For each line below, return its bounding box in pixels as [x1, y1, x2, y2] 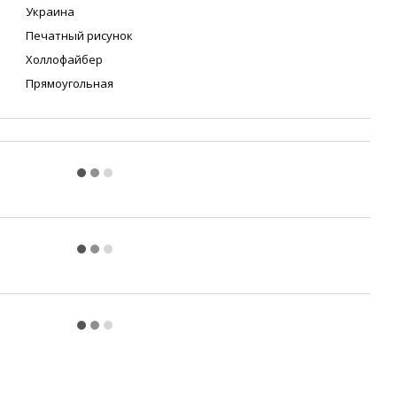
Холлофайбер [26, 51, 103, 67]
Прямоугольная [26, 75, 113, 91]
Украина [26, 4, 74, 19]
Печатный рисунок [26, 27, 133, 43]
